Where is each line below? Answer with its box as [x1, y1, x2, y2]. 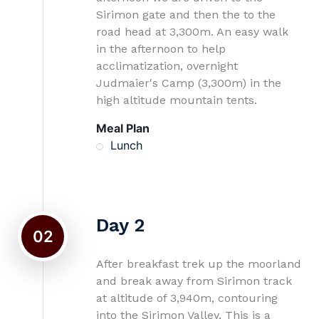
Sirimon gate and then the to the [96, 8, 276, 21]
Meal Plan [96, 121, 150, 135]
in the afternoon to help [96, 42, 226, 56]
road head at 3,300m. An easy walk [96, 25, 288, 38]
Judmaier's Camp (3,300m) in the [96, 76, 281, 90]
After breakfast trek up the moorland [96, 257, 301, 271]
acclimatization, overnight [96, 59, 238, 73]
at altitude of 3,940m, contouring [96, 291, 278, 305]
